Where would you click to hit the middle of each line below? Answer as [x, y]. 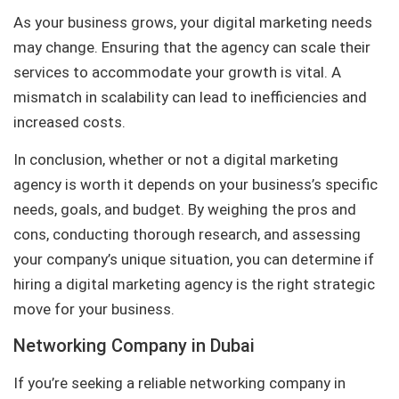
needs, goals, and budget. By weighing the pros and [185, 210]
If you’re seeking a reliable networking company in [179, 383]
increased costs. [69, 122]
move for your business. [94, 309]
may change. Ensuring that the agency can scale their [192, 47]
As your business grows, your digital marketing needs [193, 22]
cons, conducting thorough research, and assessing [187, 235]
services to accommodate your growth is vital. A [177, 72]
